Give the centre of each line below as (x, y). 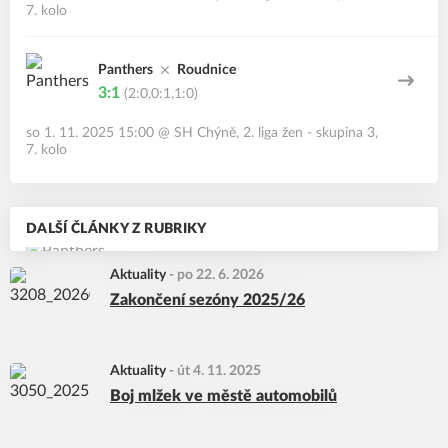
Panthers (125, 70)
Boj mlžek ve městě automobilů (223, 396)
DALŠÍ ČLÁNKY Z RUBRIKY (116, 229)
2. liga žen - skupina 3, (310, 133)
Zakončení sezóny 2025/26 (207, 300)
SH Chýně (205, 133)
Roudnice (206, 70)
